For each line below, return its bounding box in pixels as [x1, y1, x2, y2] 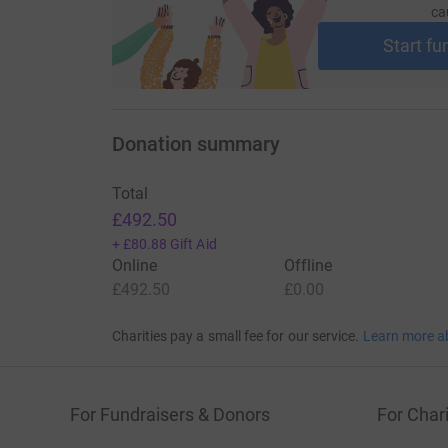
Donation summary [111, 131, 280, 156]
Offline [283, 255, 333, 275]
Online [111, 255, 157, 275]
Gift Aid [170, 235, 217, 252]
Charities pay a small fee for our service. [111, 327, 360, 344]
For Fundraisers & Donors [70, 403, 270, 425]
